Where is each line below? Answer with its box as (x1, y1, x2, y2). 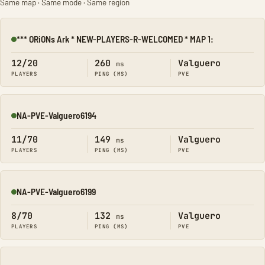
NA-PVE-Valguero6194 (17, 109, 96, 121)
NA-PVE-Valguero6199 (17, 186, 96, 197)
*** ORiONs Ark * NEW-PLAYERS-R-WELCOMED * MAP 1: (17, 33, 214, 44)
